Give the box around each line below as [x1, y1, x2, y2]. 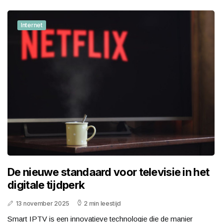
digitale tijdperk [7, 178, 85, 191]
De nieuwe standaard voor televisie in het [7, 165, 210, 178]
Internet [21, 21, 43, 29]
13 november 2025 [15, 199, 69, 207]
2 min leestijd [84, 199, 121, 207]
